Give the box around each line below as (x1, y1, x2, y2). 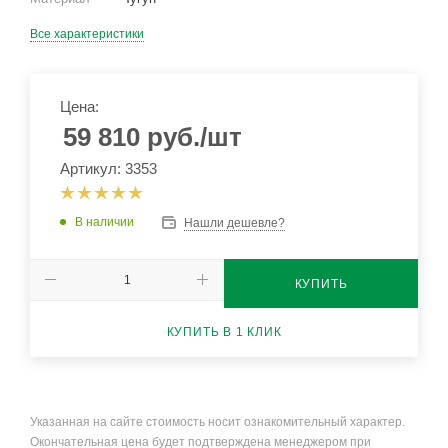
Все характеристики (30, 27, 144, 41)
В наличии (75, 215, 134, 229)
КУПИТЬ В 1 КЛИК (166, 324, 282, 339)
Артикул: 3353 (60, 160, 157, 177)
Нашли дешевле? (184, 215, 285, 230)
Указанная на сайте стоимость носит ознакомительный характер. (30, 415, 405, 430)
